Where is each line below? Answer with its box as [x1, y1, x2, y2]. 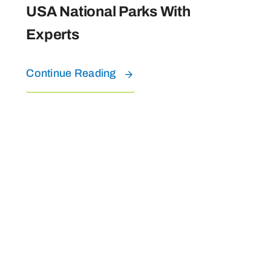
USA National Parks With [26, 4, 191, 20]
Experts [26, 27, 79, 43]
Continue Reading [26, 67, 116, 80]
